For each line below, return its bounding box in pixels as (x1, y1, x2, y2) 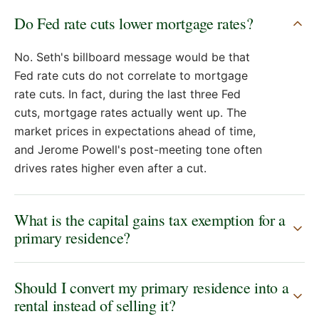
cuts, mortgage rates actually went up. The (14, 105, 246, 120)
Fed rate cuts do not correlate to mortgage (14, 68, 248, 83)
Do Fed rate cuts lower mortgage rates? (14, 13, 253, 34)
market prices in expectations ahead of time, (14, 124, 256, 139)
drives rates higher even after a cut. (14, 161, 206, 176)
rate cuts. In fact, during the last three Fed (14, 87, 241, 102)
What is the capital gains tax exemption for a (14, 209, 286, 231)
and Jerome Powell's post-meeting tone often (14, 142, 262, 157)
